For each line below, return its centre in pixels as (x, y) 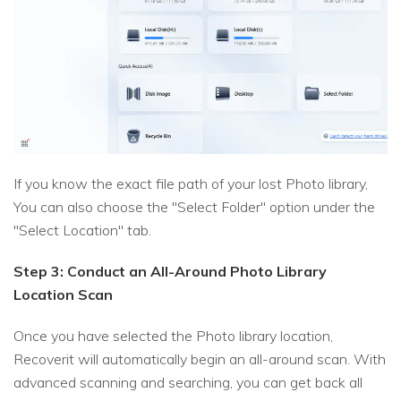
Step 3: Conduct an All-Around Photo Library (170, 271)
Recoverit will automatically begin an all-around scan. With (200, 358)
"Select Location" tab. (82, 230)
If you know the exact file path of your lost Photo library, (191, 183)
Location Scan (63, 294)
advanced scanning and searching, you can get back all (188, 382)
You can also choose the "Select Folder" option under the (194, 206)
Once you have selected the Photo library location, (173, 335)
